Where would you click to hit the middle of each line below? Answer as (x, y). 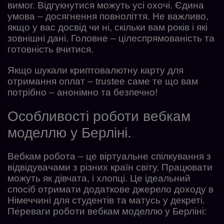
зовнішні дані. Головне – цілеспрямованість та (111, 38)
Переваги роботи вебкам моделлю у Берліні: (107, 211)
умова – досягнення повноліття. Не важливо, (108, 16)
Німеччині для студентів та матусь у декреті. (106, 200)
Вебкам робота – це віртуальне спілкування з (109, 156)
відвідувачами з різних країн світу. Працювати (110, 167)
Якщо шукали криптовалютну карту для (95, 70)
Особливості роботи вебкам (99, 116)
